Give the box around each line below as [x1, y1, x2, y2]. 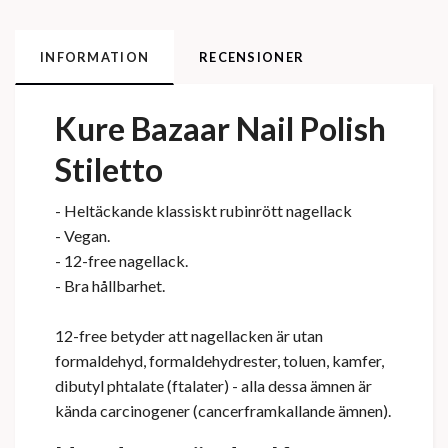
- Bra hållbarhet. [55, 276, 165, 296]
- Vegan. [55, 226, 110, 246]
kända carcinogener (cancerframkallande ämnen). [55, 401, 391, 421]
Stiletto [55, 150, 163, 190]
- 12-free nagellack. [55, 251, 188, 271]
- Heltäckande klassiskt [55, 201, 217, 221]
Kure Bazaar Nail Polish [55, 109, 386, 149]
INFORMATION [40, 49, 150, 66]
